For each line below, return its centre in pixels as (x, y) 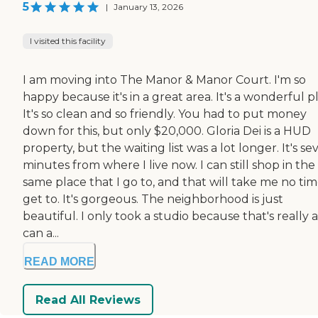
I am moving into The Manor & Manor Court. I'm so (164, 80)
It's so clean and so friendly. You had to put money (165, 114)
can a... (41, 234)
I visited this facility (68, 41)
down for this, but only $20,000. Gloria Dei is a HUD (167, 131)
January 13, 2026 (148, 7)
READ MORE (59, 262)
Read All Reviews (88, 300)
